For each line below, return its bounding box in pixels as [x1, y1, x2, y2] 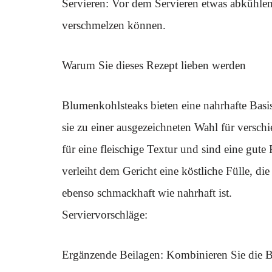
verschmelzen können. [62, 19, 166, 32]
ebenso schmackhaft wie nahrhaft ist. [62, 186, 232, 199]
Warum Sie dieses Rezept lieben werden [62, 59, 246, 72]
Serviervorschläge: [62, 208, 148, 221]
